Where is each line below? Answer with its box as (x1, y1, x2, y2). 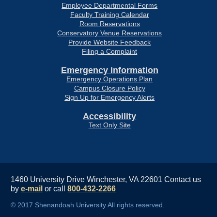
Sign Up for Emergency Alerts (64, 93, 155, 101)
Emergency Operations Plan (66, 75, 153, 83)
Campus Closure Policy (74, 84, 145, 92)
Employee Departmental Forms (62, 1, 158, 9)
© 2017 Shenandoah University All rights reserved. (11, 201, 165, 209)
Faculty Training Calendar (70, 11, 149, 18)
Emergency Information (61, 65, 158, 75)
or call (43, 185, 68, 193)
